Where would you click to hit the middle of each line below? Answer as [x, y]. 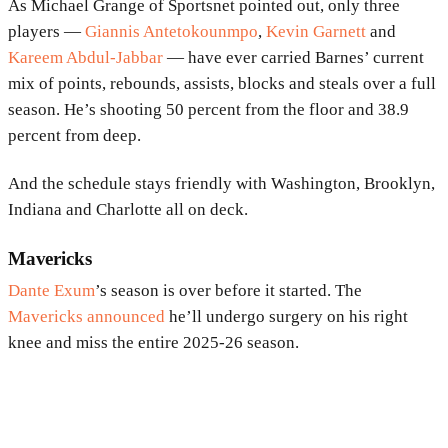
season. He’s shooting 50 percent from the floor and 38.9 [208, 109]
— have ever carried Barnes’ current [293, 57]
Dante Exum [51, 290]
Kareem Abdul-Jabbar [85, 57]
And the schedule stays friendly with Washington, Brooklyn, [221, 183]
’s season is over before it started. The [228, 290]
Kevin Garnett [316, 31]
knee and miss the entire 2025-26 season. [153, 342]
